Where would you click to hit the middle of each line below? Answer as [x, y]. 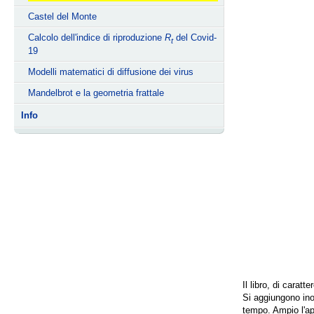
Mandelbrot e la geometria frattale [96, 93]
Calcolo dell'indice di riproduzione [96, 38]
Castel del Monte [62, 17]
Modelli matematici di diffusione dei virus [111, 71]
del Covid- [195, 38]
